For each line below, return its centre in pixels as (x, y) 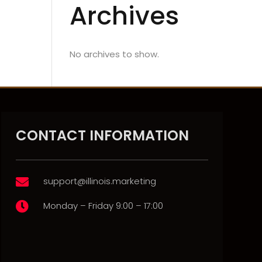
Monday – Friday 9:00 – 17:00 (103, 205)
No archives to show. (115, 54)
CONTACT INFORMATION (102, 135)
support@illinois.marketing (99, 181)
